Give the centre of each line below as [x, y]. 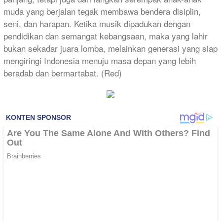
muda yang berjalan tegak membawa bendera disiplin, [102, 11]
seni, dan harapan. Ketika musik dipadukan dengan [97, 24]
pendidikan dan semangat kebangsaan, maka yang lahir [106, 36]
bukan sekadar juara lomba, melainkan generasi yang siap [110, 48]
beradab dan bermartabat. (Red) [63, 73]
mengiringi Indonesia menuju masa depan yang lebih [100, 61]
